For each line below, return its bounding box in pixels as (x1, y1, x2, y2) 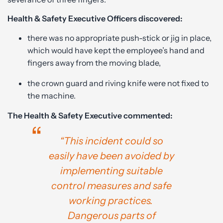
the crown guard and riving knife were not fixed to (27, 78, 209, 88)
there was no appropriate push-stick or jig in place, (27, 32, 212, 43)
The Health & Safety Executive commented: (7, 110, 172, 120)
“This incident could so (60, 134, 163, 147)
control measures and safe (51, 179, 172, 192)
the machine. (27, 90, 77, 101)
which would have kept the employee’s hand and (27, 45, 205, 55)
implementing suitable (60, 164, 163, 177)
